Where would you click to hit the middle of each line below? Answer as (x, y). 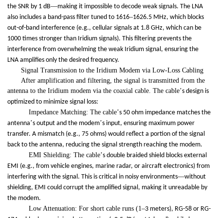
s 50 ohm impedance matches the (165, 113)
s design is (195, 91)
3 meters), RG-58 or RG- (178, 209)
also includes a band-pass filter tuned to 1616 (68, 18)
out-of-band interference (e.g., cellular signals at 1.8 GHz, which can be (104, 28)
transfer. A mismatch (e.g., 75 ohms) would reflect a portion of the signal (106, 134)
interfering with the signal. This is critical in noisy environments (92, 177)
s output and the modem (66, 124)
